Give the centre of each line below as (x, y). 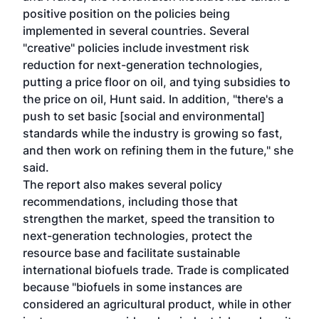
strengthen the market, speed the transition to (149, 219)
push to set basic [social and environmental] (144, 116)
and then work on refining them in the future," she (158, 150)
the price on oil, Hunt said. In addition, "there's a (153, 99)
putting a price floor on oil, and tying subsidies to (157, 82)
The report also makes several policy (122, 184)
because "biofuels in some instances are (132, 287)
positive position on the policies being (126, 14)
